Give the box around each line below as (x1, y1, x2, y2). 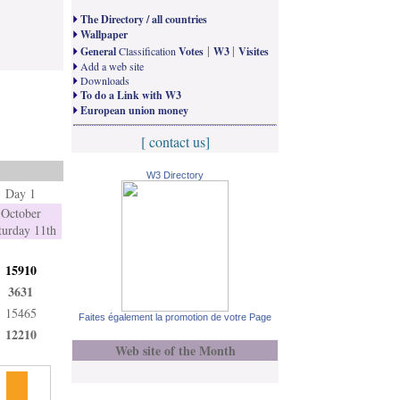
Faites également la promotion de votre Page (79, 312, 271, 322)
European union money (80, 103, 188, 118)
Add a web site (78, 59, 144, 73)
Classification (119, 44, 179, 58)
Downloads (78, 73, 129, 87)
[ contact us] (140, 132, 210, 151)
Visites (238, 44, 269, 59)
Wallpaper (80, 27, 128, 42)
